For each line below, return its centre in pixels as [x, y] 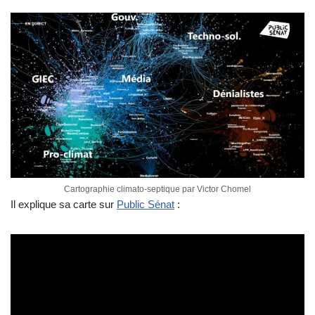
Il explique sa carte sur [64, 205]
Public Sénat [146, 205]
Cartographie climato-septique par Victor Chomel [157, 189]
